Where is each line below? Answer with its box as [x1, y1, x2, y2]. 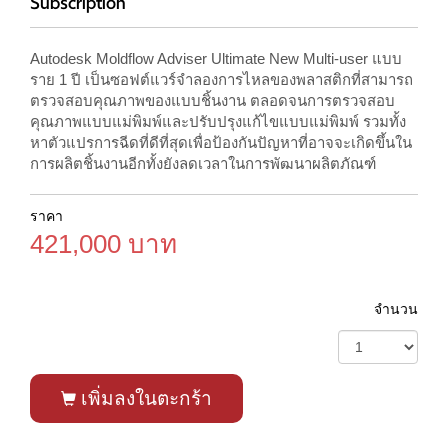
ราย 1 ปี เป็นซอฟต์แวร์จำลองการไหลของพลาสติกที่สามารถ [30, 71, 413, 88]
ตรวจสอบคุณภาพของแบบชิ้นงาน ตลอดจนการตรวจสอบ [30, 92, 395, 109]
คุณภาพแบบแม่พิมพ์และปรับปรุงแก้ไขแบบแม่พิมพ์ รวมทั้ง [30, 113, 406, 130]
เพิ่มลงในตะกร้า [76, 387, 212, 410]
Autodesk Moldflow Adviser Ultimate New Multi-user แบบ [30, 50, 402, 67]
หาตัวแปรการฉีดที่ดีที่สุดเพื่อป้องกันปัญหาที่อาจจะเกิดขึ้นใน [30, 134, 412, 151]
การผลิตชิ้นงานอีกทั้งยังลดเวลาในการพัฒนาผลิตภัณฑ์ [30, 155, 376, 172]
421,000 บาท [30, 229, 177, 259]
